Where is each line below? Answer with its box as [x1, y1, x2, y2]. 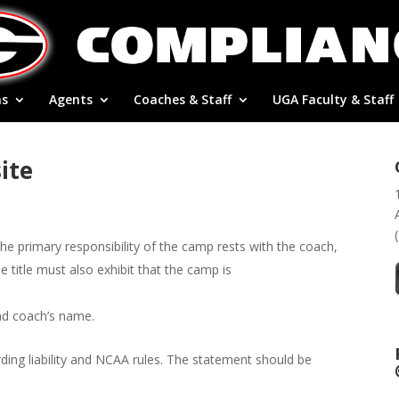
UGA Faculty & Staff [272, 91, 394, 108]
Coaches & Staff [133, 91, 232, 108]
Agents [48, 91, 93, 108]
